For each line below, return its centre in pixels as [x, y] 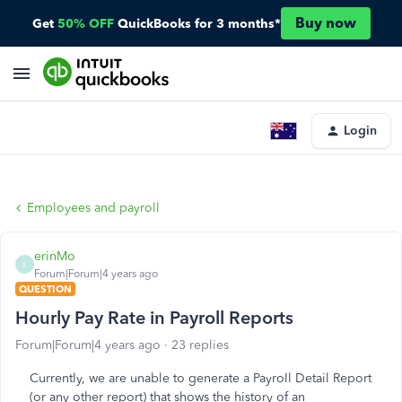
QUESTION [45, 289]
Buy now [325, 23]
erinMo [55, 256]
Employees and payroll [93, 208]
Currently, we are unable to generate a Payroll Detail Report [201, 378]
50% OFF [85, 23]
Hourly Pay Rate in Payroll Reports [154, 318]
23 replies [200, 345]
